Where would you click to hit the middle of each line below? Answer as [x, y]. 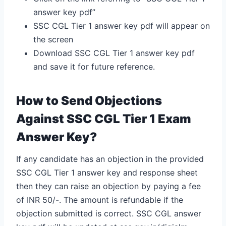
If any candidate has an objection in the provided [110, 159]
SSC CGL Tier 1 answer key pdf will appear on [122, 25]
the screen [53, 39]
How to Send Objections [89, 100]
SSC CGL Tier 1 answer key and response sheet [107, 172]
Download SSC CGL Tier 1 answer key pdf [114, 53]
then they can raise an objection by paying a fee [108, 186]
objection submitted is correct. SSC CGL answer [109, 213]
